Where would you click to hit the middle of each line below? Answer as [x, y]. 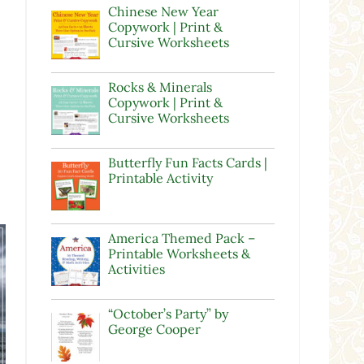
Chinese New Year [163, 12]
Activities [136, 269]
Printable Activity [160, 178]
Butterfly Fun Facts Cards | [187, 163]
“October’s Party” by [168, 314]
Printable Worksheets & [179, 254]
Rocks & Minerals [160, 87]
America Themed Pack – [181, 238]
